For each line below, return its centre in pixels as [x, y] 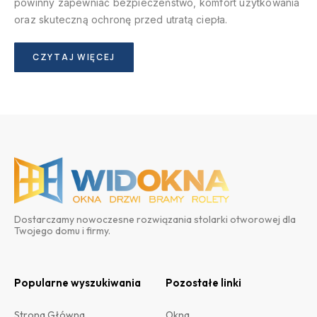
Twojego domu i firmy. [62, 230]
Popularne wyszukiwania [77, 282]
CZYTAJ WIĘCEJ [74, 57]
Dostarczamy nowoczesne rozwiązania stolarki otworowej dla [155, 219]
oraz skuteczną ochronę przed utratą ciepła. [121, 20]
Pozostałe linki [203, 282]
